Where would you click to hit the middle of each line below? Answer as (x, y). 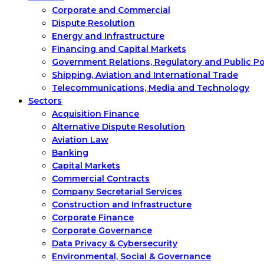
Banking (70, 153)
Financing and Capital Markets (119, 49)
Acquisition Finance (95, 114)
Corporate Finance (93, 217)
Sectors (45, 101)
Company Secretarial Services (117, 192)
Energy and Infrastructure (108, 36)
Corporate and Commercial (111, 10)
